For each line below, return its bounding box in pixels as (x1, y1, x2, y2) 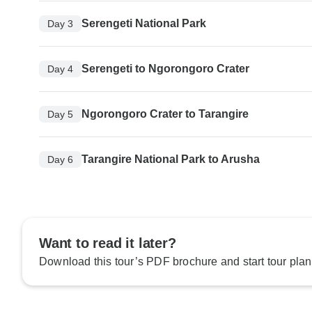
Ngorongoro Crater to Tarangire (81, 108, 249, 120)
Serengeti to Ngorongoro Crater (81, 63, 249, 75)
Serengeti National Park (81, 17, 206, 30)
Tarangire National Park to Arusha (81, 153, 260, 166)
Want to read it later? (39, 235, 176, 251)
